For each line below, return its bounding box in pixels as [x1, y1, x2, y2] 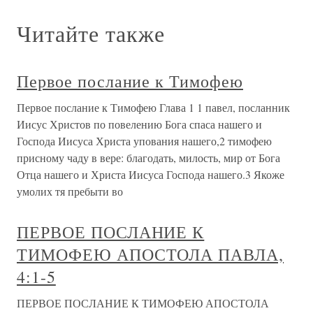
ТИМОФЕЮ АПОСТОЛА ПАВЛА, [17, 243, 284, 265]
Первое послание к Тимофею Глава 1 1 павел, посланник [17, 100, 290, 115]
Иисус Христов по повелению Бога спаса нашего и [17, 117, 262, 131]
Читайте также [17, 18, 165, 48]
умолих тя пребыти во [17, 184, 123, 198]
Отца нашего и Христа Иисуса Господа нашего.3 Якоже [17, 167, 284, 182]
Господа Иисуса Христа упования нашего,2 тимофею [17, 133, 272, 148]
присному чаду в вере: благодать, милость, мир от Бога [17, 150, 280, 165]
